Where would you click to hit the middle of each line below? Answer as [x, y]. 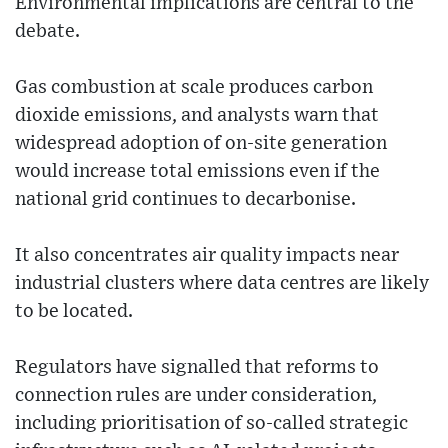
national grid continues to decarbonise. [185, 200]
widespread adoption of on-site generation [201, 144]
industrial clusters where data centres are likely [222, 284]
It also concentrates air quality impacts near [207, 256]
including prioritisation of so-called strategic [211, 424]
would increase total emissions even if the [197, 172]
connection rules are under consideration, [196, 396]
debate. [47, 32]
